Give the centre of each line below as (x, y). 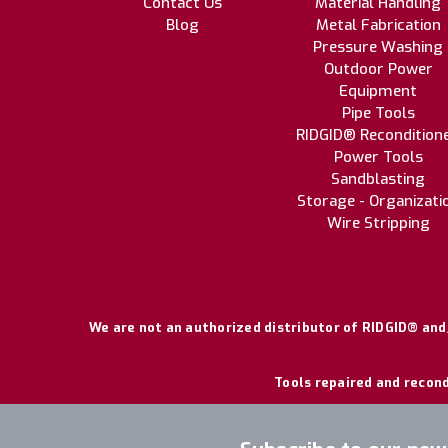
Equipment (378, 91)
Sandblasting (378, 179)
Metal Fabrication (378, 25)
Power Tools (378, 157)
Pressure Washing (378, 47)
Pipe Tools (378, 113)
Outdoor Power (378, 69)
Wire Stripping (378, 223)
